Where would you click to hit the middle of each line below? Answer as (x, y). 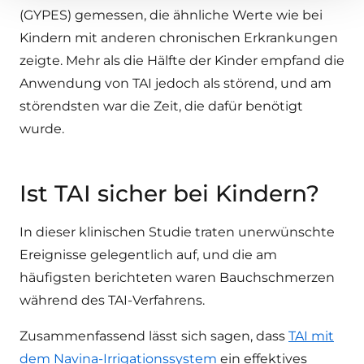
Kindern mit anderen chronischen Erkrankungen (179, 38)
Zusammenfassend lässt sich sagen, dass (154, 336)
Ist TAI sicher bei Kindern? (169, 193)
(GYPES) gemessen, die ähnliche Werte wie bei (171, 15)
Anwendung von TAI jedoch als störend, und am (175, 83)
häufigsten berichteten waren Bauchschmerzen (177, 277)
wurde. (42, 129)
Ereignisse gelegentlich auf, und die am (148, 255)
